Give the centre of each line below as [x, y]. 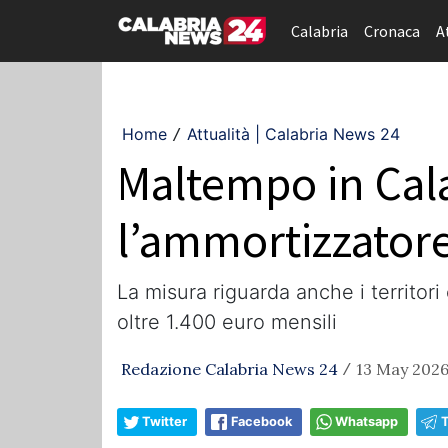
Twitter [164, 421]
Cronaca [392, 31]
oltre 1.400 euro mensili [227, 322]
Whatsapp [366, 421]
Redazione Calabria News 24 [229, 369]
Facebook [261, 421]
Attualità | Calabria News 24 [293, 134]
